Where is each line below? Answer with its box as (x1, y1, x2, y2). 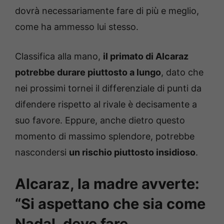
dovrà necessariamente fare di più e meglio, (15, 5, 199, 16)
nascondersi (15, 147, 69, 158)
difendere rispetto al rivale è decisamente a (15, 99, 197, 110)
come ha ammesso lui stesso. (15, 21, 138, 32)
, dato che (161, 67, 203, 78)
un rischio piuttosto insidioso (69, 147, 195, 158)
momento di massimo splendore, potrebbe (15, 131, 194, 142)
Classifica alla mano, (15, 51, 103, 62)
